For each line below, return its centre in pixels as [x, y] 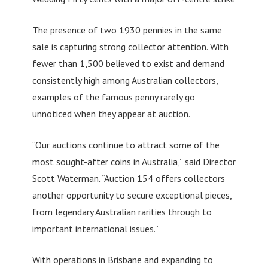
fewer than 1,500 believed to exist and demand [128, 64]
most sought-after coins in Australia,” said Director [134, 162]
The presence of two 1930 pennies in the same [127, 30]
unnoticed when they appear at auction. [111, 114]
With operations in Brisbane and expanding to [122, 260]
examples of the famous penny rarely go [113, 97]
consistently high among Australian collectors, [125, 80]
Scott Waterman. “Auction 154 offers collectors [128, 179]
